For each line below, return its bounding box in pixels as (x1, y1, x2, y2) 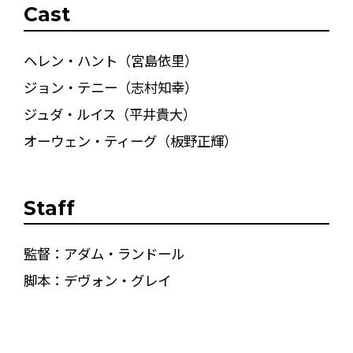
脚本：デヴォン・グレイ (23, 269, 171, 290)
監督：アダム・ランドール (23, 243, 184, 263)
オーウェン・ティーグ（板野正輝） (23, 130, 237, 150)
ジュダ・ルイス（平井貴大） (23, 103, 196, 124)
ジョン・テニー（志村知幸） (23, 76, 198, 97)
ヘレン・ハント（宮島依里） (23, 50, 198, 70)
